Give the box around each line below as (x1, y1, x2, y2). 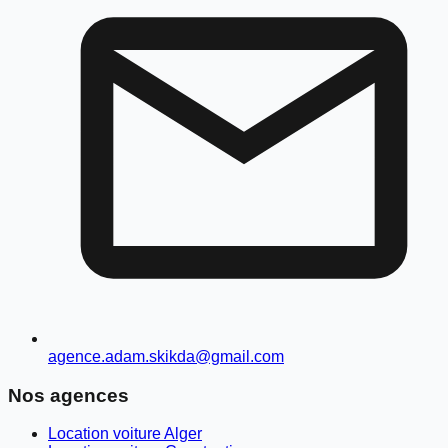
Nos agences (8, 384, 129, 406)
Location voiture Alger (48, 425, 202, 443)
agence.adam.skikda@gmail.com (48, 347, 284, 365)
